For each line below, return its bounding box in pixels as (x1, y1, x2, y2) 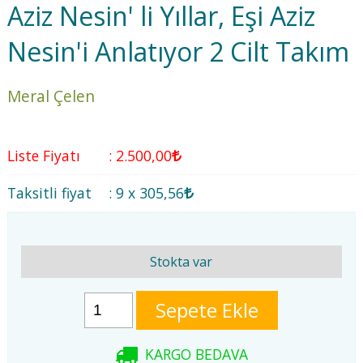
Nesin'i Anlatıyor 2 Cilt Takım (6, 33, 349, 69)
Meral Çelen (6, 85, 95, 108)
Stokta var (150, 252, 213, 271)
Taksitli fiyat (6, 183, 92, 203)
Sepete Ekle (156, 296, 259, 323)
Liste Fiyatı (6, 146, 80, 166)
